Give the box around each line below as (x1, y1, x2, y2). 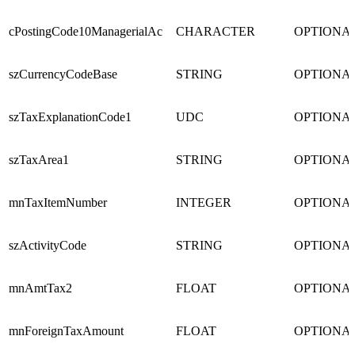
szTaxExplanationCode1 (9, 110, 132, 124)
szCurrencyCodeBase (9, 67, 117, 82)
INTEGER (176, 196, 231, 210)
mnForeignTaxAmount (9, 324, 124, 338)
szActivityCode (9, 239, 86, 253)
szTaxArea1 (9, 153, 69, 167)
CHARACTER (176, 25, 255, 39)
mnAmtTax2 (9, 281, 72, 296)
